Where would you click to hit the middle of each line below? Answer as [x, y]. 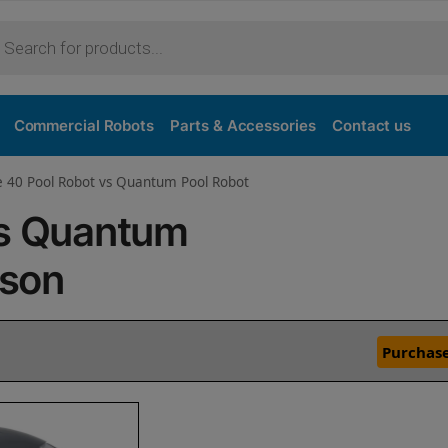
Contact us [372, 125]
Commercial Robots [83, 125]
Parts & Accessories [243, 125]
